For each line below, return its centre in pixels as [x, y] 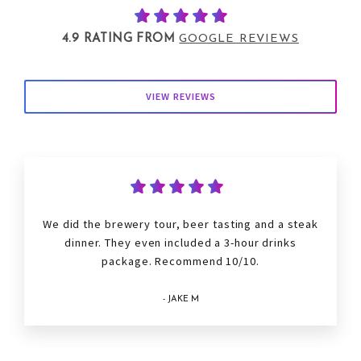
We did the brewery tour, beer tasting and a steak [180, 224]
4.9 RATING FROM [120, 39]
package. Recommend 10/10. [180, 261]
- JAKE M [180, 300]
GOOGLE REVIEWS [239, 39]
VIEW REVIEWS [180, 97]
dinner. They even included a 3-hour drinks [180, 243]
